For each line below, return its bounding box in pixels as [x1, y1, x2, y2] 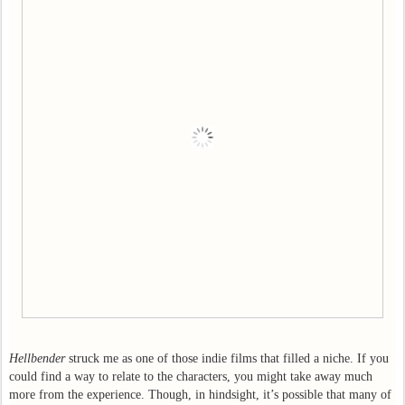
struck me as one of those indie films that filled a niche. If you [65, 351, 389, 365]
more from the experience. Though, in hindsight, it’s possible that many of [9, 387, 391, 401]
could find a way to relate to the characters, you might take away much [9, 369, 372, 383]
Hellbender [9, 351, 65, 365]
